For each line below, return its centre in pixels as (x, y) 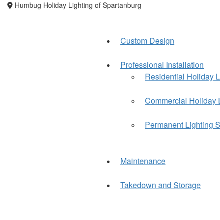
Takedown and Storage (161, 185)
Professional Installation (162, 65)
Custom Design (147, 41)
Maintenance (143, 161)
